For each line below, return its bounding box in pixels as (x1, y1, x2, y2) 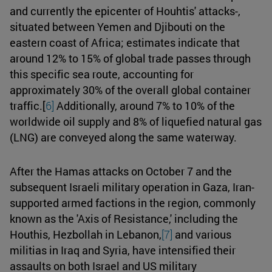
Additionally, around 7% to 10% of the (54, 98, 235, 113)
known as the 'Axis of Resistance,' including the (10, 211, 238, 226)
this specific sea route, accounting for (10, 66, 194, 81)
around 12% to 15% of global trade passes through (10, 50, 251, 66)
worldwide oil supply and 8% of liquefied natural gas (10, 114, 262, 129)
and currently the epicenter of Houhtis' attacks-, (10, 3, 240, 18)
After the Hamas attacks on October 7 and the (10, 163, 232, 178)
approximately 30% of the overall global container (10, 82, 251, 97)
